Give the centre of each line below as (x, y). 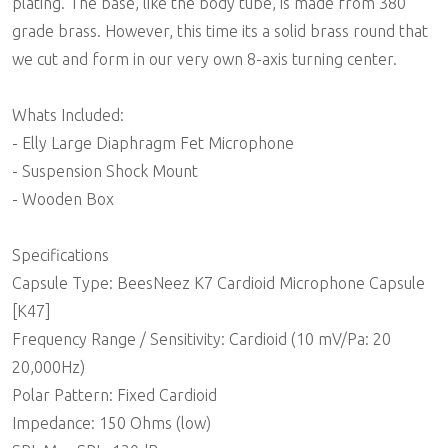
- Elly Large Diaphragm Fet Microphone (153, 143)
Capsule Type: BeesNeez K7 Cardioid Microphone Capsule (218, 283)
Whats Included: (68, 115)
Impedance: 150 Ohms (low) (111, 423)
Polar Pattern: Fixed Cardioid (114, 395)
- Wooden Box (63, 199)
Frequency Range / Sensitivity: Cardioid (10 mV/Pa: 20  (203, 339)
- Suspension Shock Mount (105, 171)
